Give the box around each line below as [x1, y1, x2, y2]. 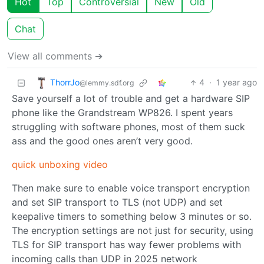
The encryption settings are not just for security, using [12, 225, 253, 237]
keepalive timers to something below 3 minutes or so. [12, 210, 252, 223]
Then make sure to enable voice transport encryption [12, 182, 250, 194]
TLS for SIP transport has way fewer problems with [12, 239, 241, 251]
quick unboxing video [12, 159, 108, 171]
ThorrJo [50, 77, 80, 87]
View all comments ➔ [8, 50, 103, 62]
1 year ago [216, 77, 257, 88]
